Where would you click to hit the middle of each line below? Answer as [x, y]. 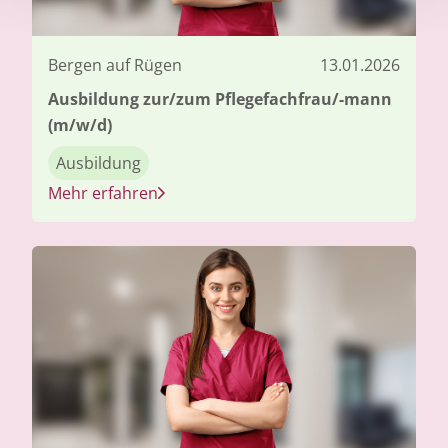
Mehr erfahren [103, 192]
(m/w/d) [80, 124]
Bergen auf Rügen [115, 64]
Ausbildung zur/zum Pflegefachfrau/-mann [220, 98]
